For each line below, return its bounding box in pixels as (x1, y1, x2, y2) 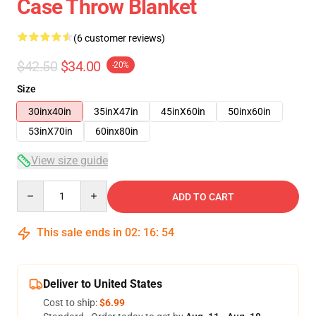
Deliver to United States (43, 277, 162, 291)
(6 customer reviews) (73, 32, 165, 44)
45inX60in (161, 106, 205, 117)
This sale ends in (34, 226, 125, 239)
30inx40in (28, 106, 71, 117)
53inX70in (28, 126, 73, 137)
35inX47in (94, 106, 138, 117)
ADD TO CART (172, 191, 234, 202)
